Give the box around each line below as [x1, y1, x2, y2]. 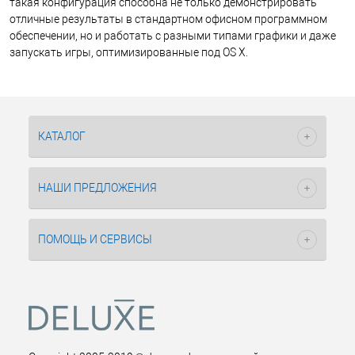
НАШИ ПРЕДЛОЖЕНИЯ [38, 181, 157, 194]
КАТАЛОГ [38, 130, 86, 143]
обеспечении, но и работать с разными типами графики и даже [10, 29, 336, 42]
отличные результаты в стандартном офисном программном [10, 12, 327, 25]
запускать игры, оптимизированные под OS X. [10, 45, 248, 59]
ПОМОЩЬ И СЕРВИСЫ [38, 233, 152, 246]
